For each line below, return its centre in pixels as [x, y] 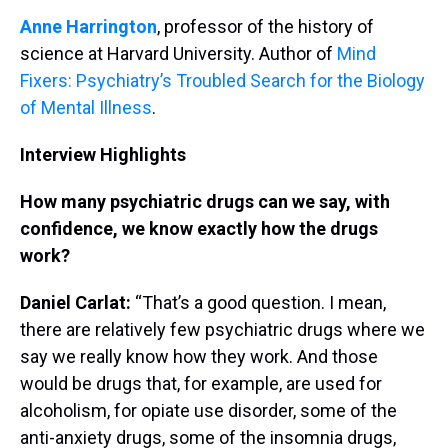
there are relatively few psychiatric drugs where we [222, 329]
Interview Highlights [103, 154]
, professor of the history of [265, 26]
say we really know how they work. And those [199, 356]
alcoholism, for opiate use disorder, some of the [208, 410]
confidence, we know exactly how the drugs [199, 228]
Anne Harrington [88, 26]
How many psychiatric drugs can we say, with [205, 201]
